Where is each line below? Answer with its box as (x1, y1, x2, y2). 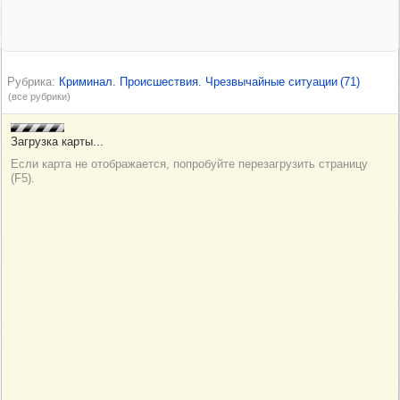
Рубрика (7, 75, 52, 88)
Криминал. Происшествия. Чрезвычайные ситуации (59, 75, 337, 88)
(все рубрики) (8, 91, 71, 102)
